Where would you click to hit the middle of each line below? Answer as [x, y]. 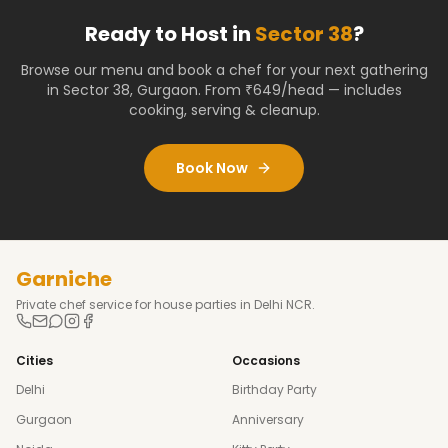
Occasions [266, 360]
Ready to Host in [169, 34]
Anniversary [268, 419]
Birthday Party [274, 389]
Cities [34, 360]
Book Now [212, 168]
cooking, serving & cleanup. [224, 110]
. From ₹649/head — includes [299, 90]
